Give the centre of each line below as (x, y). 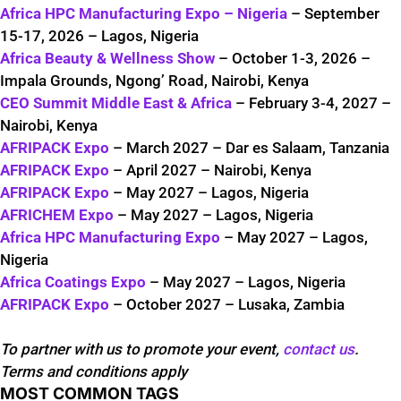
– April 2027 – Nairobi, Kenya (210, 171)
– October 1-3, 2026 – (293, 59)
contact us (319, 350)
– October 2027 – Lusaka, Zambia (227, 305)
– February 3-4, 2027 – (311, 103)
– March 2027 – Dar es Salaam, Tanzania (249, 148)
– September (333, 14)
